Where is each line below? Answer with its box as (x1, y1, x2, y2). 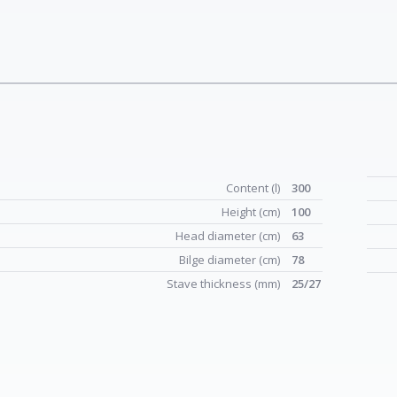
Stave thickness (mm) (167, 276, 283, 292)
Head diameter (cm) (175, 228, 283, 244)
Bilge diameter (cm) (179, 252, 283, 268)
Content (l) (226, 180, 283, 196)
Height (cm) (222, 204, 283, 220)
